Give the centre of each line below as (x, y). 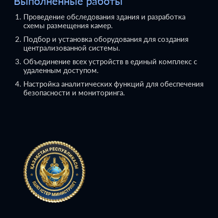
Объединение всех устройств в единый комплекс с (110, 61)
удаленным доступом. (61, 70)
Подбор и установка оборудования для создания (106, 39)
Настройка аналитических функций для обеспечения (113, 83)
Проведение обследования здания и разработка (104, 16)
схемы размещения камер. (68, 25)
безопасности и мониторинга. (74, 92)
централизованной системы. (72, 47)
